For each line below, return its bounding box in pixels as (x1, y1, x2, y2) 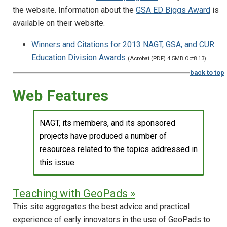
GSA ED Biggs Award (136, 5, 210, 15)
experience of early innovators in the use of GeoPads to (13, 214, 210, 224)
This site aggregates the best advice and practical (13, 201, 190, 211)
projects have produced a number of (40, 131, 167, 141)
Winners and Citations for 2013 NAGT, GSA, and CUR (31, 39, 215, 49)
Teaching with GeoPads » (13, 186, 135, 200)
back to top (190, 69, 224, 77)
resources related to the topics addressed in (40, 144, 198, 155)
